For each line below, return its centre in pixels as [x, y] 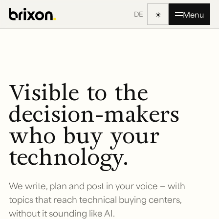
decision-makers [94, 114]
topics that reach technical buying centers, [95, 199]
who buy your [84, 136]
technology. [69, 157]
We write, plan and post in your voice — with [97, 186]
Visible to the [78, 93]
